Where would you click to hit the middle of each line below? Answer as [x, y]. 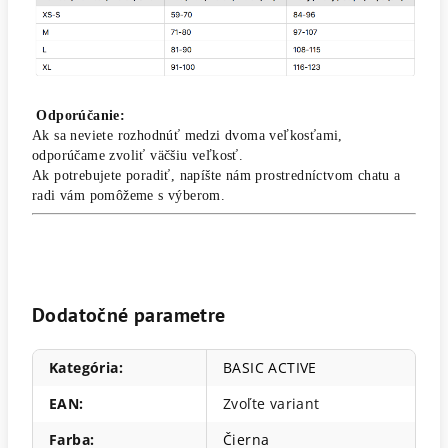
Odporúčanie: [81, 116]
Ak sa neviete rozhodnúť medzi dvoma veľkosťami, [187, 136]
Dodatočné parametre [129, 315]
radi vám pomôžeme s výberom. [129, 196]
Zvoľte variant [271, 404]
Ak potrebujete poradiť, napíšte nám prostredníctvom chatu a [216, 176]
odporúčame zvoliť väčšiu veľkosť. [138, 156]
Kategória [84, 368]
